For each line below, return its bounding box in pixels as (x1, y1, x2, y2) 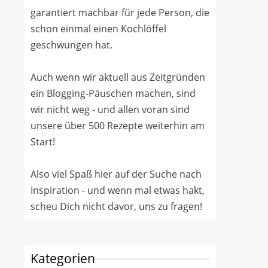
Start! (31, 135, 55, 148)
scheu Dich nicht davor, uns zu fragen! (31, 200, 202, 213)
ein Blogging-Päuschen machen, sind (31, 87, 196, 100)
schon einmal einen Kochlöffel (31, 22, 166, 35)
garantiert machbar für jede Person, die (31, 6, 209, 19)
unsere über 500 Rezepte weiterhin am (31, 119, 205, 132)
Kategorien (31, 249, 95, 267)
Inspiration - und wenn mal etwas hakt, (31, 184, 205, 197)
